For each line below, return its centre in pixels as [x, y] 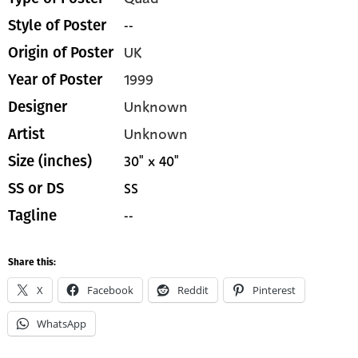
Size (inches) [50, 161]
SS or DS [36, 188]
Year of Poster [55, 80]
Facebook [110, 290]
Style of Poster [57, 25]
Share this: [32, 263]
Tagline [32, 215]
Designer [38, 107]
